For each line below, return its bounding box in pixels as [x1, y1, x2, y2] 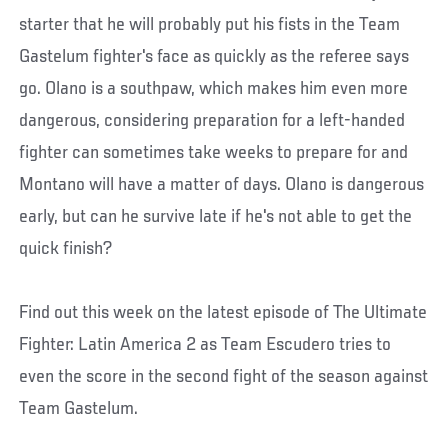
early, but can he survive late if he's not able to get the [19, 207, 413, 228]
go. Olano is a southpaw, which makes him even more [19, 79, 409, 100]
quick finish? [19, 239, 113, 260]
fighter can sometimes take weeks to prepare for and [19, 143, 409, 164]
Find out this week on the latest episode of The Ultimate [19, 303, 428, 324]
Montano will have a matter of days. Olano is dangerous [19, 175, 425, 196]
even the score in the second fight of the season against [19, 367, 429, 388]
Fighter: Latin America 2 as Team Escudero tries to [19, 335, 392, 356]
